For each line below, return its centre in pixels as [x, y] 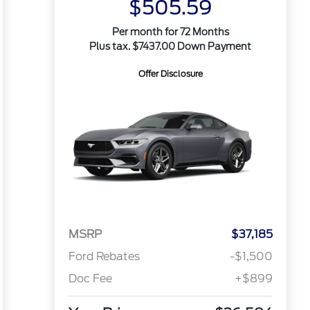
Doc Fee [90, 279]
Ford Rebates [104, 257]
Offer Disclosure [170, 74]
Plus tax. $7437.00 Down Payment [171, 46]
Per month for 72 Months [170, 32]
